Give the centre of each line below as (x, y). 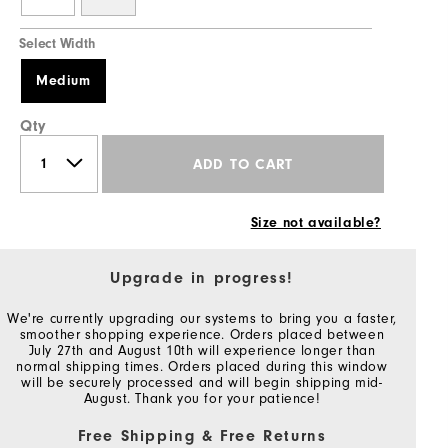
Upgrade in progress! (202, 278)
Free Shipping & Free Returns (202, 436)
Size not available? (315, 223)
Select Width (57, 44)
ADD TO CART (243, 164)
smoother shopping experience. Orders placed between (202, 335)
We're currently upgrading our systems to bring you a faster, (202, 319)
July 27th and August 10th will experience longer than (202, 351)
